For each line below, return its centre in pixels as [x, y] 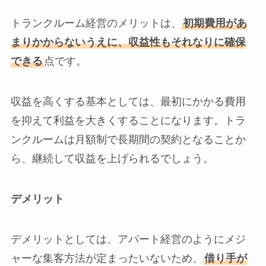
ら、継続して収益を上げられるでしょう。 [112, 159]
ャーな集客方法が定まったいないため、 [107, 258]
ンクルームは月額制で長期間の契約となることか [128, 140]
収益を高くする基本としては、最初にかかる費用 [128, 102]
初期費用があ [215, 24]
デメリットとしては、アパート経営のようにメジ [128, 239]
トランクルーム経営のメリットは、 [96, 24]
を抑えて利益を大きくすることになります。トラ [128, 121]
